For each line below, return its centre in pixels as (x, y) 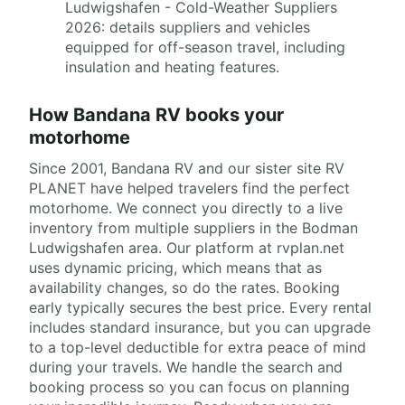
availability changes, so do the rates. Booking (184, 287)
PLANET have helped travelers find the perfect (189, 188)
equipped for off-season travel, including (205, 47)
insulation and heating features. (172, 66)
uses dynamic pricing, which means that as (175, 267)
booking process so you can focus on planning (189, 386)
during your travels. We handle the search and (186, 367)
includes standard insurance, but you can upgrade (200, 327)
